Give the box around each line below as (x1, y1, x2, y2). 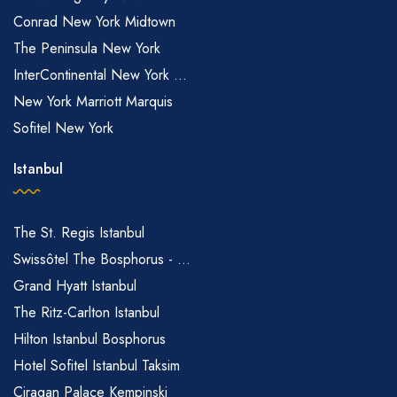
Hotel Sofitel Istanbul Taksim (13, 355, 180, 377)
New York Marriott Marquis (13, 91, 173, 113)
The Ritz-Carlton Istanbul (13, 302, 160, 323)
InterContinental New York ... (13, 65, 187, 86)
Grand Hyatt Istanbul (13, 276, 136, 297)
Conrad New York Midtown (13, 12, 175, 33)
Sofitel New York (13, 118, 113, 139)
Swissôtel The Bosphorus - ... (13, 249, 191, 270)
